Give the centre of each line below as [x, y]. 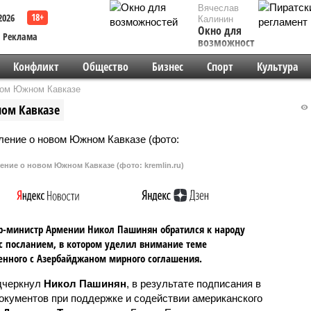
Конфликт [36, 67]
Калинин [216, 19]
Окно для [220, 31]
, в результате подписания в [193, 283]
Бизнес [167, 67]
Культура [277, 67]
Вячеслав [218, 8]
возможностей [232, 42]
